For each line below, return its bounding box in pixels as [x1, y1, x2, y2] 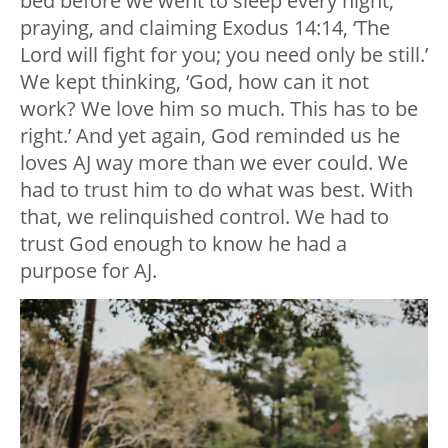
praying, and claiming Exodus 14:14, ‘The [20, 13, 390, 41]
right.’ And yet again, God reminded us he [20, 121, 400, 149]
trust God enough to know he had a [20, 229, 347, 257]
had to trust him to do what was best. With [20, 175, 413, 203]
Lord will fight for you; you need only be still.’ [20, 40, 428, 68]
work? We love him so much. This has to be [20, 94, 418, 122]
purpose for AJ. [20, 256, 157, 284]
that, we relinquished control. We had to [20, 202, 389, 230]
